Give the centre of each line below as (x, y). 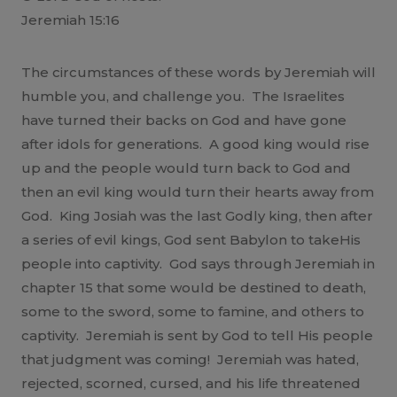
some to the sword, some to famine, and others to (193, 311)
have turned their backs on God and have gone (184, 120)
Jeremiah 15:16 (70, 19)
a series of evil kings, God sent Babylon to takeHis (191, 239)
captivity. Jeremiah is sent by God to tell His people (197, 335)
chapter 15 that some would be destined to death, (194, 287)
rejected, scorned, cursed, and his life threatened (191, 383)
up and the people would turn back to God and (186, 167)
